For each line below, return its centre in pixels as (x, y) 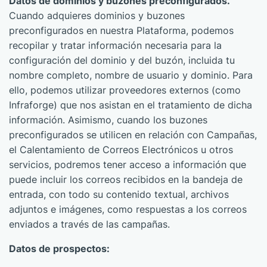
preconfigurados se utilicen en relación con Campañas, (133, 135)
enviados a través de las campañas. (89, 224)
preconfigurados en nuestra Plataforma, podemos (121, 30)
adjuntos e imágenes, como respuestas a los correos (128, 209)
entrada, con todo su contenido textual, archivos (119, 194)
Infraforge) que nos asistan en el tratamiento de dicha (131, 105)
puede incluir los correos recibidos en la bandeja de (126, 179)
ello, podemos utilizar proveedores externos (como (125, 90)
